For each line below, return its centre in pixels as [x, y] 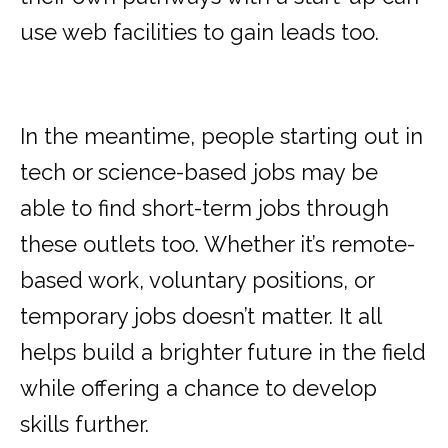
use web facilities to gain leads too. [199, 32]
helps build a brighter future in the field [223, 352]
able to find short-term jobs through [204, 208]
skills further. [84, 424]
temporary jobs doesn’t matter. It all [200, 316]
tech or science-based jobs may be [199, 172]
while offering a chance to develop [198, 388]
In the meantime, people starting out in [221, 136]
